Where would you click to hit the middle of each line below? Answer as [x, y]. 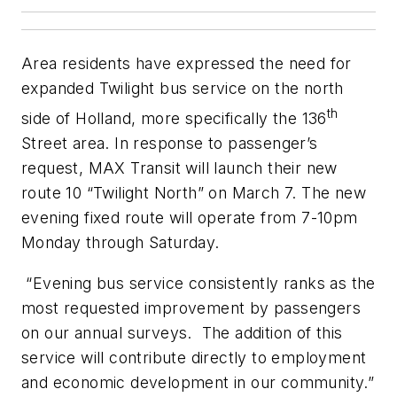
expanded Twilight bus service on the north [183, 89]
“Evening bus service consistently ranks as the [198, 283]
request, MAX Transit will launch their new [179, 168]
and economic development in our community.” [198, 382]
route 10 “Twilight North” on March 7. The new [194, 193]
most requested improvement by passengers [191, 307]
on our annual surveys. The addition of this [182, 332]
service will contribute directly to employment [194, 357]
